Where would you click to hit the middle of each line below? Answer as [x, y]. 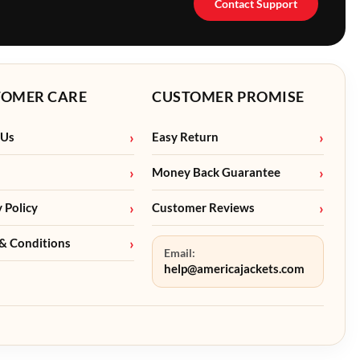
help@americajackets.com [235, 269]
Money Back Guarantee [217, 172]
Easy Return [186, 137]
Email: [180, 253]
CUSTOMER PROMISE [228, 96]
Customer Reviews [204, 208]
